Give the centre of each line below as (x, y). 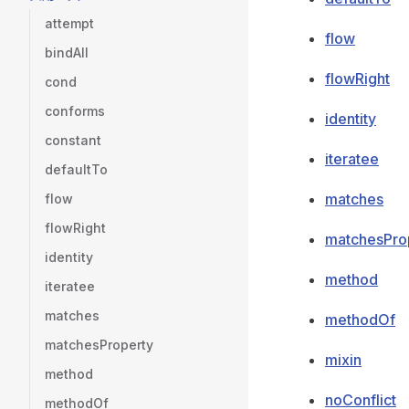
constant (73, 140)
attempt (69, 23)
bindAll (67, 52)
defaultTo (76, 169)
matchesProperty (99, 345)
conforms (75, 111)
